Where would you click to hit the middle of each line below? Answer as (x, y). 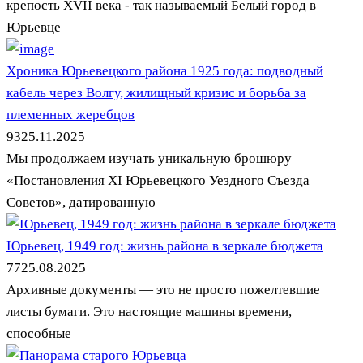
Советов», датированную (81, 202)
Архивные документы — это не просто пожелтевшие (163, 290)
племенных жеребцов (70, 115)
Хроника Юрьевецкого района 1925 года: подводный (165, 71)
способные (39, 333)
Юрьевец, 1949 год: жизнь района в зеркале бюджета (165, 246)
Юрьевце (34, 27)
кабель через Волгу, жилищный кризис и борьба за (156, 93)
